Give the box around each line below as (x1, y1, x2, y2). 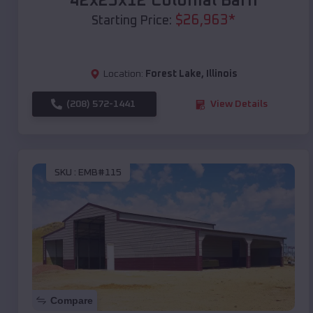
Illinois (205, 69, 238, 80)
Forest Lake (145, 69, 201, 80)
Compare (50, 295, 93, 307)
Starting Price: (92, 15, 172, 28)
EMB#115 (78, 167, 122, 177)
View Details (210, 99, 268, 110)
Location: (103, 69, 143, 80)
